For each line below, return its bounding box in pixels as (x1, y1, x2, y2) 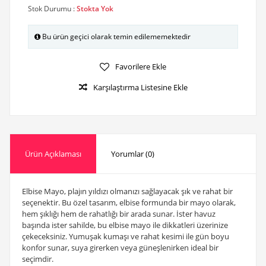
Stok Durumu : (27, 4, 77, 14)
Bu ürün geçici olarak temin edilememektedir (40, 31, 191, 42)
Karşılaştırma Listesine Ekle (93, 81, 188, 93)
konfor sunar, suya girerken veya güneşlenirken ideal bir (21, 242, 218, 253)
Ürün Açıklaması (24, 148, 81, 159)
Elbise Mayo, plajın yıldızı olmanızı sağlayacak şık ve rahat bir (21, 186, 233, 197)
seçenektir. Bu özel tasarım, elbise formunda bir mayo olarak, (21, 197, 236, 208)
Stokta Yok (76, 4, 113, 14)
